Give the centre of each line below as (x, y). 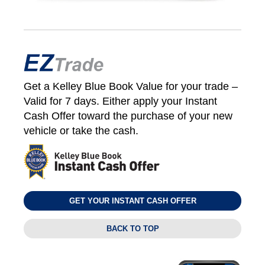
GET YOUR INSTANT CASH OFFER (132, 201)
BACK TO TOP (132, 229)
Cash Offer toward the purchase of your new (128, 116)
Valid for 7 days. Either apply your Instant (120, 101)
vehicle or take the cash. (81, 130)
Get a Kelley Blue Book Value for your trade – (131, 86)
